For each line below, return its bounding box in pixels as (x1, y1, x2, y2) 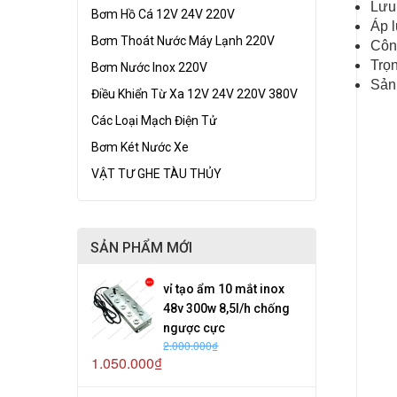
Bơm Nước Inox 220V (91, 59, 207, 74)
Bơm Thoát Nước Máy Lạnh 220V (91, 33, 275, 48)
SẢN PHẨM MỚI (90, 238, 192, 256)
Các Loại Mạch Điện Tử (91, 113, 217, 128)
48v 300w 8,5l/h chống (163, 300, 291, 315)
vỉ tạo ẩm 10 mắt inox (163, 281, 285, 296)
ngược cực (163, 320, 226, 335)
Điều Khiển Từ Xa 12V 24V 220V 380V (91, 86, 298, 101)
